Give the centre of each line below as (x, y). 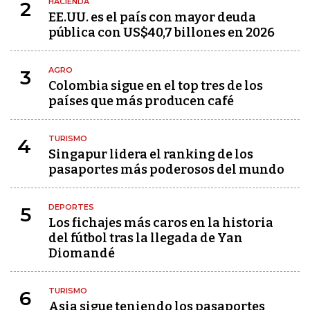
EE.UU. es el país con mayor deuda (152, 17)
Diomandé (82, 253)
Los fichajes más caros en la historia (161, 223)
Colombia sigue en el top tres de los (156, 86)
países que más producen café (141, 101)
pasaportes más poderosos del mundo (166, 170)
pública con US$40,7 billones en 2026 (162, 33)
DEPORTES (71, 207)
